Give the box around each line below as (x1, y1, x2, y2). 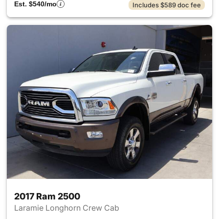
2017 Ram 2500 (14, 191, 80, 201)
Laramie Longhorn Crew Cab (14, 203, 121, 213)
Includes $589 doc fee (132, 1, 201, 9)
